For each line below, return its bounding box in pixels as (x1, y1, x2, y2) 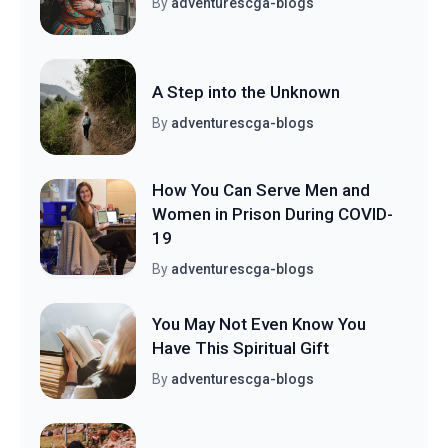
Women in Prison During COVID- (152, 203, 393, 224)
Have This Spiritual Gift (152, 337, 329, 358)
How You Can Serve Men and (152, 179, 370, 200)
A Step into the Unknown (152, 81, 340, 102)
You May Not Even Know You (152, 313, 366, 334)
